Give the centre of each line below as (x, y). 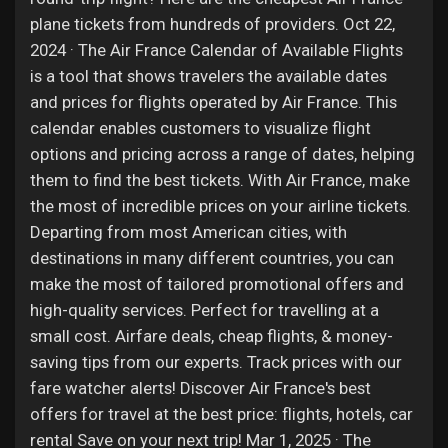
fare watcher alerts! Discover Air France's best (200, 388)
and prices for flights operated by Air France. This (213, 102)
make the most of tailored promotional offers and (217, 284)
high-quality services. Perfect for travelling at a (204, 310)
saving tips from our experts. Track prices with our (216, 362)
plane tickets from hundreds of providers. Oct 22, (212, 24)
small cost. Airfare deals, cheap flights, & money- (211, 336)
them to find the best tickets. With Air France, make (220, 180)
